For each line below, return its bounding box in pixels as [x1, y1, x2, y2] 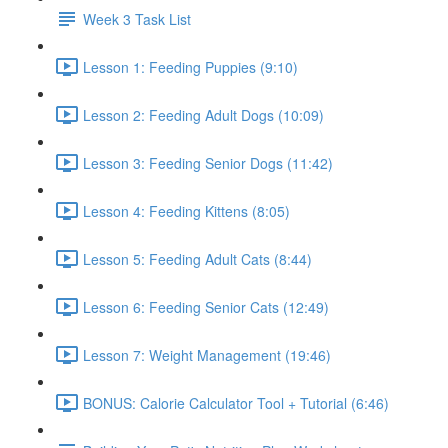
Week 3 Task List [83, 8, 191, 29]
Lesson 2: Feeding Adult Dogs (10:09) [83, 104, 324, 125]
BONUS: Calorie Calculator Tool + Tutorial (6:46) [83, 392, 389, 413]
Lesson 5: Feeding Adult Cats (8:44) [83, 248, 312, 269]
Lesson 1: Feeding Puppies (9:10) [83, 56, 298, 77]
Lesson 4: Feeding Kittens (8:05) [83, 200, 290, 221]
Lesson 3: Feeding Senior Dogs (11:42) [83, 152, 333, 173]
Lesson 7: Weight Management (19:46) [83, 344, 331, 365]
